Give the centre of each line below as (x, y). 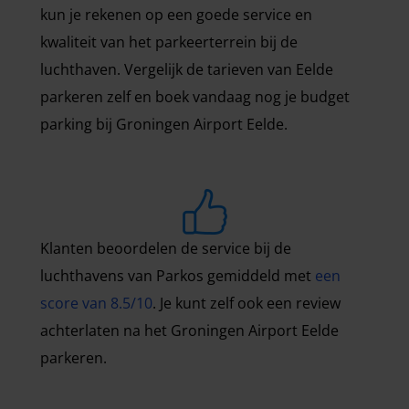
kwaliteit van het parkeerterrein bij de (169, 42)
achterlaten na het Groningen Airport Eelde (189, 330)
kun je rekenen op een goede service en (176, 15)
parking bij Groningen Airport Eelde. (164, 124)
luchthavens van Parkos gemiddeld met (178, 276)
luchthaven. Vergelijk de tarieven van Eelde (187, 69)
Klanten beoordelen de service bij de (166, 248)
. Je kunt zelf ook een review (246, 303)
